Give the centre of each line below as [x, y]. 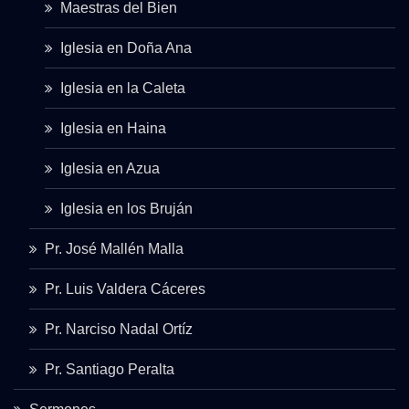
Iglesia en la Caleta [123, 88]
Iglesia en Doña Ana [126, 47]
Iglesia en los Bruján [126, 208]
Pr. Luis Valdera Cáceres [125, 288]
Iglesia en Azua [110, 168]
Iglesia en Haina [113, 128]
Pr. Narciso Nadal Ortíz [119, 329]
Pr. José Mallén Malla [114, 248]
